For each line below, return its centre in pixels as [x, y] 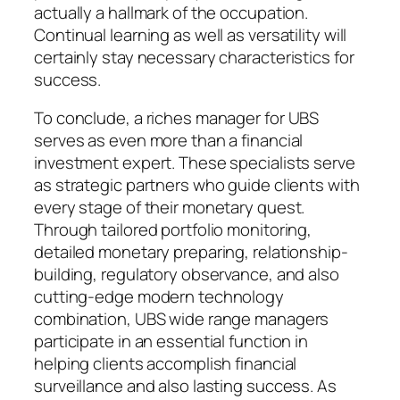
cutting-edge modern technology [159, 297]
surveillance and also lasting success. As [185, 386]
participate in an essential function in [171, 342]
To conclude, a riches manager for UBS [177, 118]
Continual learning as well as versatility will [191, 34]
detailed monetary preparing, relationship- [191, 252]
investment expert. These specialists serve [195, 163]
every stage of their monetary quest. [170, 208]
